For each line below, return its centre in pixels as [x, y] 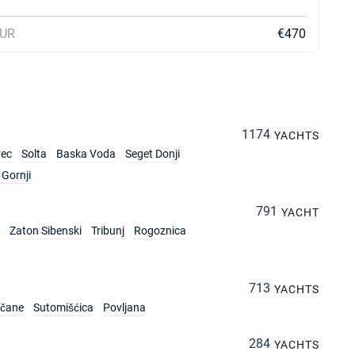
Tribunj [108, 231]
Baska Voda [86, 154]
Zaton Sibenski [46, 231]
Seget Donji [153, 154]
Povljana [124, 307]
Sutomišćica [63, 307]
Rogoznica [160, 231]
